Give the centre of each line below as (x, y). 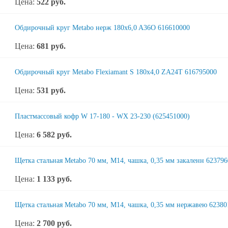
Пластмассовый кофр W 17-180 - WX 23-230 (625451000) (102, 116)
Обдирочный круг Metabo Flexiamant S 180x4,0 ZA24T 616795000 (116, 72)
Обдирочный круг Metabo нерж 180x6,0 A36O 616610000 (102, 28)
